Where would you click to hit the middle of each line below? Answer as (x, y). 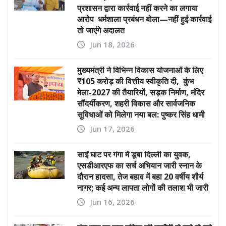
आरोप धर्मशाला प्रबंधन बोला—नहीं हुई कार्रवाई (144, 19)
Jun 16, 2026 (112, 202)
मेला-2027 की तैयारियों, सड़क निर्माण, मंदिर (141, 93)
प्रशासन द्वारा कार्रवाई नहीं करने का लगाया (137, 8)
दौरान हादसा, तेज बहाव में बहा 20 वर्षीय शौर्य (140, 177)
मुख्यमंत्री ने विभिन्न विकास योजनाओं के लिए (140, 70)
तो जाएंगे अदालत (101, 31)
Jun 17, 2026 (112, 129)
